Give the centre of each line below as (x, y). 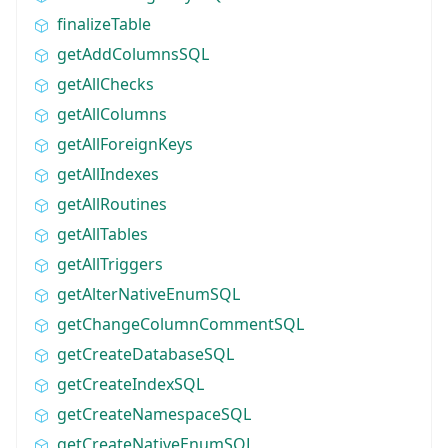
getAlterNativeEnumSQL (148, 293)
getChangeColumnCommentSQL (180, 323)
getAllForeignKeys (125, 143)
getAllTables (102, 233)
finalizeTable (104, 23)
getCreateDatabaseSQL (145, 353)
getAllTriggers (110, 263)
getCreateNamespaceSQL (154, 413)
